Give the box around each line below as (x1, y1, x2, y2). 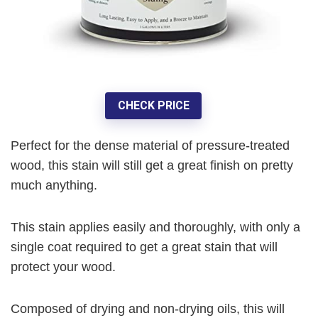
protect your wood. (11, 259, 116, 274)
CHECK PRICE (117, 99, 190, 113)
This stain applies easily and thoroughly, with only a (11, 219, 300, 234)
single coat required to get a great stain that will (11, 239, 278, 254)
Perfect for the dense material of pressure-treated (11, 138, 290, 153)
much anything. (11, 177, 97, 192)
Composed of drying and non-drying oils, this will (11, 301, 285, 316)
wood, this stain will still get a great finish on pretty (11, 158, 293, 172)
